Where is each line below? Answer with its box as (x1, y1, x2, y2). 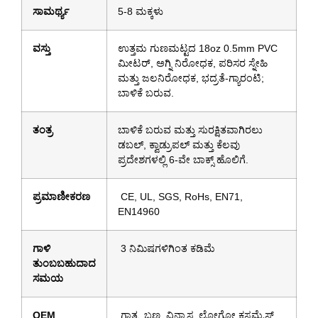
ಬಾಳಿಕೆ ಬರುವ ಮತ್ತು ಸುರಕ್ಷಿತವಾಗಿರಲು (118, 124, 263, 136)
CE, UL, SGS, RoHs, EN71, (118, 190, 243, 202)
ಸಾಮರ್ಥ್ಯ (33, 5, 70, 17)
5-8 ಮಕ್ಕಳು (118, 5, 163, 17)
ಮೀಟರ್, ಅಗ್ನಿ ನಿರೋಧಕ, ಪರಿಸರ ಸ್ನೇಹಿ (118, 57, 268, 69)
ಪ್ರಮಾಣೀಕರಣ (33, 190, 90, 202)
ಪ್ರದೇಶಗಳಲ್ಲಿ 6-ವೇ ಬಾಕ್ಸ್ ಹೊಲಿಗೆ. (118, 153, 248, 165)
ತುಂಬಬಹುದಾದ (33, 257, 96, 269)
